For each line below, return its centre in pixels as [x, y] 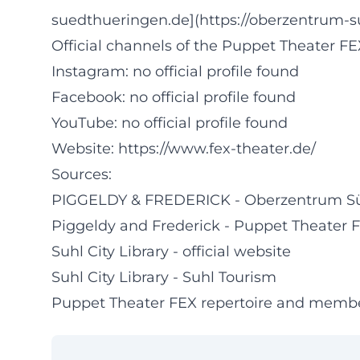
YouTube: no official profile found [170, 123]
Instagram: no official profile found [175, 72]
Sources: [82, 174]
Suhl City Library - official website [171, 252]
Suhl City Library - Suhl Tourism [164, 277]
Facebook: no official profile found [174, 97]
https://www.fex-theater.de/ [217, 149]
